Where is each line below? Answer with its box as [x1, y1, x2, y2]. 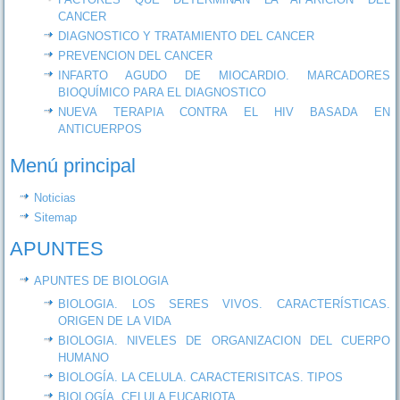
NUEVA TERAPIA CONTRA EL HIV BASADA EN [58, 104, 390, 119]
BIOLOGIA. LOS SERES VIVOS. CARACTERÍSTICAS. [58, 296, 390, 311]
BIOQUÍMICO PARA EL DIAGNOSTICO [58, 85, 267, 99]
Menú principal [10, 154, 137, 177]
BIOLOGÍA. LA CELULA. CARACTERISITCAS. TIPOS [58, 370, 344, 384]
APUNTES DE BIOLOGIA [34, 274, 170, 287]
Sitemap [34, 211, 78, 224]
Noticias [34, 191, 77, 204]
